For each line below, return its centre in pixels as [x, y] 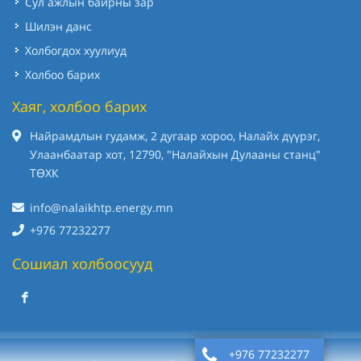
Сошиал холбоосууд [82, 263]
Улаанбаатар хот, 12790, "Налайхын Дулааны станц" [175, 154]
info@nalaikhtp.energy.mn [102, 207]
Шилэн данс [58, 26]
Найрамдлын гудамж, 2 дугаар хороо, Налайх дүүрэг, [175, 135]
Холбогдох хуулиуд [76, 50]
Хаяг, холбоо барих [79, 106]
